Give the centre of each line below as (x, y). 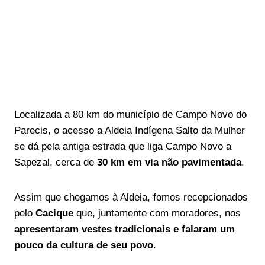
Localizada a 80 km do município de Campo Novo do (130, 114)
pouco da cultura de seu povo (84, 245)
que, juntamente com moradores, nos (157, 213)
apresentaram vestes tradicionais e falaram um (125, 229)
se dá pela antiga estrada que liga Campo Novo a (123, 146)
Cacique (54, 213)
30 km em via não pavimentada (168, 162)
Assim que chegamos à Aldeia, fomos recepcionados (131, 197)
